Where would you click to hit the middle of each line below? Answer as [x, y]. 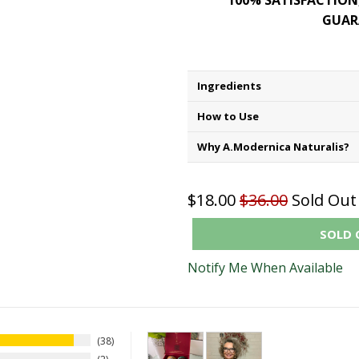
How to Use [228, 117]
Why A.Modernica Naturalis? [273, 147]
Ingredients [229, 86]
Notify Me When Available [265, 268]
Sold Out [324, 200]
